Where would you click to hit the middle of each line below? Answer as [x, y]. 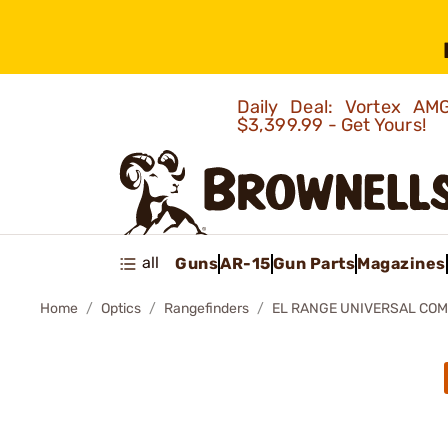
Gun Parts [313, 263]
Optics [121, 308]
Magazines [401, 263]
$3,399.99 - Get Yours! [333, 125]
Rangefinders [206, 308]
